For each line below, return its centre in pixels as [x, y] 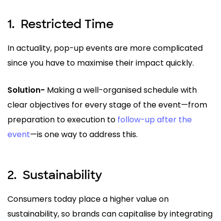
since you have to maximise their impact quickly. [101, 63]
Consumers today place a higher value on [88, 199]
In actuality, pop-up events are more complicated [105, 48]
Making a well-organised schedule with [121, 90]
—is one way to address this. [84, 134]
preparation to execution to [62, 119]
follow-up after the [155, 119]
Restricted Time [67, 24]
